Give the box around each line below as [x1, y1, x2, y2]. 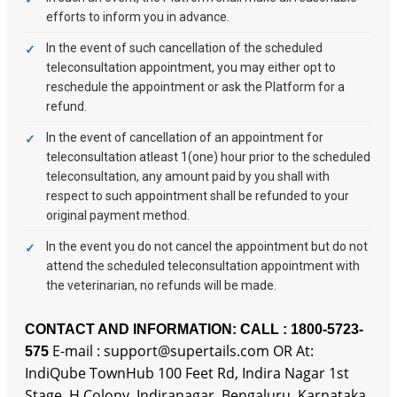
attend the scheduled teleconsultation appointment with [46, 259, 360, 274]
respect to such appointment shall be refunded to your [46, 189, 349, 204]
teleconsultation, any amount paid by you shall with [46, 169, 330, 184]
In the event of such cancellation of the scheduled [46, 41, 323, 56]
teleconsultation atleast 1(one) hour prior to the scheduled [46, 150, 370, 165]
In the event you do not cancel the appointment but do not [46, 239, 368, 254]
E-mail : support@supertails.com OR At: [49, 341, 314, 362]
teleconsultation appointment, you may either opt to [46, 60, 336, 75]
